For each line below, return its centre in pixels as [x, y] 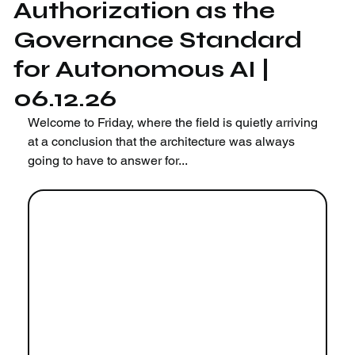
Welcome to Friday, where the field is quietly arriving [175, 122]
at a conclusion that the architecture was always [163, 141]
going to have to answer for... [108, 160]
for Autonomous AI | [142, 69]
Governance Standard [158, 39]
